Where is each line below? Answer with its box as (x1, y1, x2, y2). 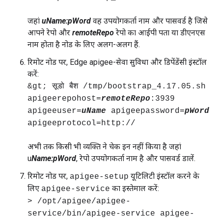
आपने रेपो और (27, 28, 72, 37)
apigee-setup (70, 172, 129, 181)
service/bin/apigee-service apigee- (27, 209, 194, 218)
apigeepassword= (106, 107, 185, 115)
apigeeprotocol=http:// (27, 119, 136, 128)
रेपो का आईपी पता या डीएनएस (114, 28, 205, 37)
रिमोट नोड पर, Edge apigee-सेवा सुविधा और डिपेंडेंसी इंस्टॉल (27, 57, 207, 67)
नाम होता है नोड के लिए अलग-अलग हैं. (27, 40, 140, 49)
